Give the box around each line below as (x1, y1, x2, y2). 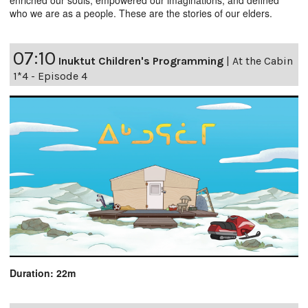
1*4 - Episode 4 (13, 69, 87, 82)
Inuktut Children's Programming (58, 54, 223, 67)
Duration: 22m (10, 266, 76, 280)
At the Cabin (232, 54, 293, 67)
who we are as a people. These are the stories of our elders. (10, 5, 272, 20)
